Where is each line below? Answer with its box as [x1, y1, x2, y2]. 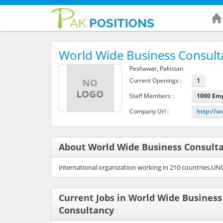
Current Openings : [129, 76, 182, 85]
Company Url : [129, 107, 169, 115]
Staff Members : [129, 91, 174, 100]
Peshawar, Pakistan [129, 64, 183, 73]
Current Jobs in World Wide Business [59, 191, 222, 204]
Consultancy [59, 204, 114, 216]
